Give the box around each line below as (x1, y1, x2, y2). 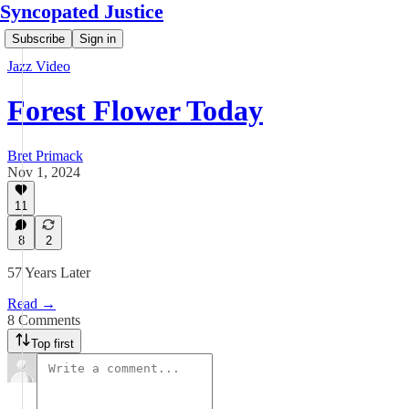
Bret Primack (7, 147, 83, 163)
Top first (31, 337, 74, 351)
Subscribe (12, 32, 65, 46)
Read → (7, 296, 56, 311)
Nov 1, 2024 (7, 163, 80, 180)
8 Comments (7, 312, 80, 328)
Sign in (79, 32, 116, 46)
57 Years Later (7, 265, 90, 280)
